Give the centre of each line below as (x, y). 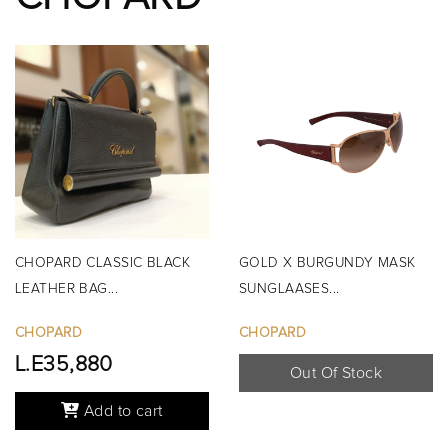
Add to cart (121, 411)
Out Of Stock (336, 373)
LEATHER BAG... (67, 289)
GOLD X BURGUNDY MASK (327, 263)
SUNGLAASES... (289, 289)
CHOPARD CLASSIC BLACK (103, 263)
